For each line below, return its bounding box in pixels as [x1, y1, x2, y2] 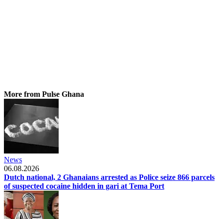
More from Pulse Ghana [4, 89, 84, 98]
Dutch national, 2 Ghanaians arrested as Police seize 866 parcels [4, 173, 215, 181]
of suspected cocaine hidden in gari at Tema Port [4, 181, 164, 190]
